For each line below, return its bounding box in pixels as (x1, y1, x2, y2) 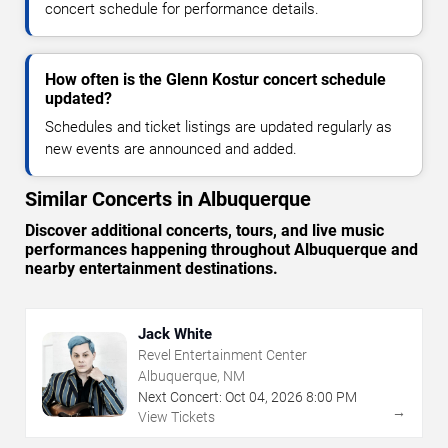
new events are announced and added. (45, 139, 297, 158)
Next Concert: (138, 388, 222, 405)
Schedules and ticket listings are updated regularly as (45, 117, 392, 136)
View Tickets (138, 408, 215, 425)
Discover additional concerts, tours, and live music (25, 220, 384, 240)
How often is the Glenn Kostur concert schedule (45, 69, 386, 89)
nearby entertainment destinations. (25, 258, 278, 278)
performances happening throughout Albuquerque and (25, 239, 418, 259)
